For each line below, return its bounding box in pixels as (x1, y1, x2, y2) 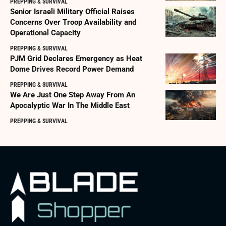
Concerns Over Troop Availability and (10, 18, 136, 27)
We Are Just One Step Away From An (10, 90, 135, 100)
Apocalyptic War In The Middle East (10, 101, 130, 110)
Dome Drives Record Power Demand (10, 65, 134, 74)
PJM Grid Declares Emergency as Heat (10, 54, 142, 64)
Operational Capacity (10, 28, 81, 38)
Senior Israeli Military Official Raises (10, 7, 135, 17)
